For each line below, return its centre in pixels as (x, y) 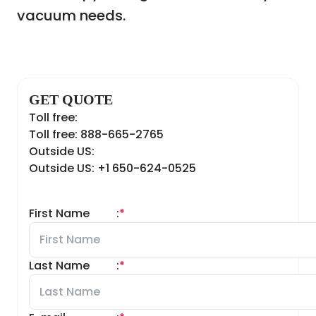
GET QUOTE (71, 100)
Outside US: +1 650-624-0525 (113, 169)
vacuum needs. (71, 16)
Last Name (59, 266)
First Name (59, 214)
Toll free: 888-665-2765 (96, 135)
